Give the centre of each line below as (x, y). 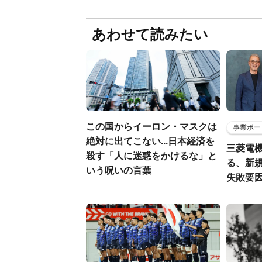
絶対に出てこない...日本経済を (150, 141)
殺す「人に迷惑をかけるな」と (151, 156)
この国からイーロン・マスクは (151, 127)
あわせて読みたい (150, 34)
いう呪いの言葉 (119, 170)
